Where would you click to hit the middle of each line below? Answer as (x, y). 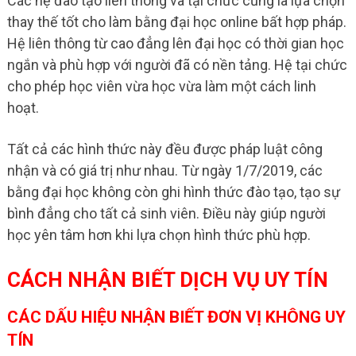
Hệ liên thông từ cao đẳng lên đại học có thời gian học (175, 43)
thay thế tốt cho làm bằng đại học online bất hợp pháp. (176, 21)
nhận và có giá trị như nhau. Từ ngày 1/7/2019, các (164, 170)
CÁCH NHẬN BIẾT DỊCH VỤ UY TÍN (167, 279)
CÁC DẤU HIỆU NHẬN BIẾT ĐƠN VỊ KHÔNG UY (176, 317)
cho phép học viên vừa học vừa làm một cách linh (161, 86)
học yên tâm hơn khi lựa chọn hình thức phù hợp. (159, 234)
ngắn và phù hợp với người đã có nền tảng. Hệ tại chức (177, 64)
